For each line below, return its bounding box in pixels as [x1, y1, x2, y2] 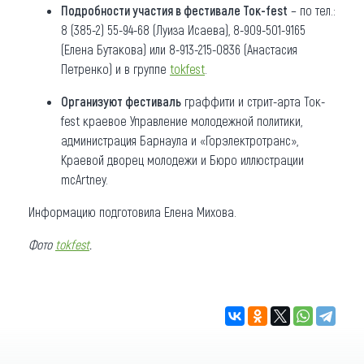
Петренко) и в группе [61, 60, 170, 76]
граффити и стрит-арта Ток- [181, 93, 325, 109]
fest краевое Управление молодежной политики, [61, 112, 302, 128]
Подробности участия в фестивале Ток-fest [61, 2, 288, 18]
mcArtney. [61, 171, 108, 187]
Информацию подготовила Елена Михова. [28, 203, 236, 219]
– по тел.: [288, 2, 336, 18]
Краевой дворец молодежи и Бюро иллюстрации [61, 151, 304, 167]
